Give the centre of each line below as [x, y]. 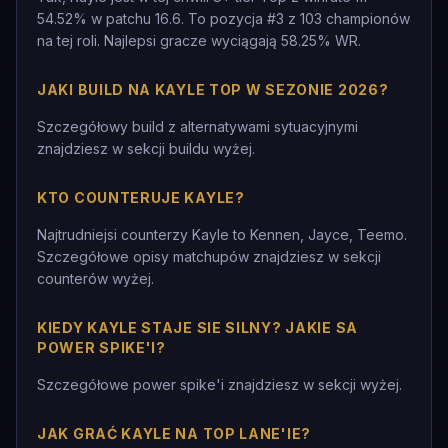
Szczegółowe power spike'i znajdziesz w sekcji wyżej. [219, 384]
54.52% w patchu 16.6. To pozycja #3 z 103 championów [223, 18]
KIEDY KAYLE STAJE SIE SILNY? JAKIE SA [197, 327]
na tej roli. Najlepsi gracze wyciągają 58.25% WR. [199, 40]
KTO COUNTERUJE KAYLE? [141, 197]
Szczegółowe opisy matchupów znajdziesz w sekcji [209, 256]
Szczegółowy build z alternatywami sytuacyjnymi [197, 126]
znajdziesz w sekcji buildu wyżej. [146, 148]
